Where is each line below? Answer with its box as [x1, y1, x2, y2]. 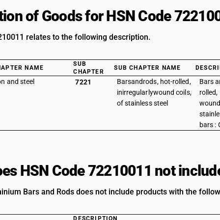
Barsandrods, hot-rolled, [116, 78, 191, 85]
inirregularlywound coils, [116, 88, 192, 96]
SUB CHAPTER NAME [114, 64, 181, 71]
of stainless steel [116, 99, 168, 107]
